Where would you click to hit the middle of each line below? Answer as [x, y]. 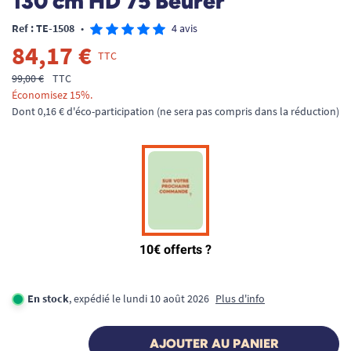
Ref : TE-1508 [43, 28]
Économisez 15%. [52, 95]
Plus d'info [240, 299]
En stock [48, 299]
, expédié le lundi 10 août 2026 [139, 299]
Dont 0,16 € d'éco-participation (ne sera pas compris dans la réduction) [175, 111]
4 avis [185, 28]
